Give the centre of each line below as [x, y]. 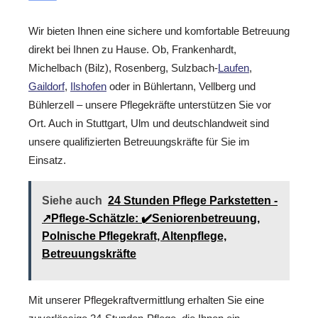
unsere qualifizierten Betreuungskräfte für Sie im [139, 141]
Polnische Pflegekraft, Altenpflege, [134, 236]
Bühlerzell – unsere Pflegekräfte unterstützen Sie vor [150, 104]
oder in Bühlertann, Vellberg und [181, 86]
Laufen [234, 67]
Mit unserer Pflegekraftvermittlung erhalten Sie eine [146, 300]
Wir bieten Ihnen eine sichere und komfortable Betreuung [159, 31]
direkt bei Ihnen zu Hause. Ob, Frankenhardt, [132, 49]
